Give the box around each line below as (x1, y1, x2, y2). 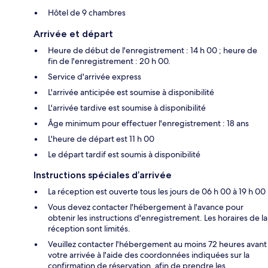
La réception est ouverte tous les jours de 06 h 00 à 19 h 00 (48, 186, 266, 197)
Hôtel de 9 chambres (48, 7, 126, 19)
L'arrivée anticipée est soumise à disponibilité (48, 87, 214, 98)
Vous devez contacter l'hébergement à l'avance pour (48, 202, 243, 213)
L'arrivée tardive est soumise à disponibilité (48, 102, 206, 114)
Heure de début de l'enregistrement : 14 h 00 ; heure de (48, 45, 257, 56)
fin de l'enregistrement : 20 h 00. (48, 56, 170, 67)
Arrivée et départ (33, 28, 113, 40)
